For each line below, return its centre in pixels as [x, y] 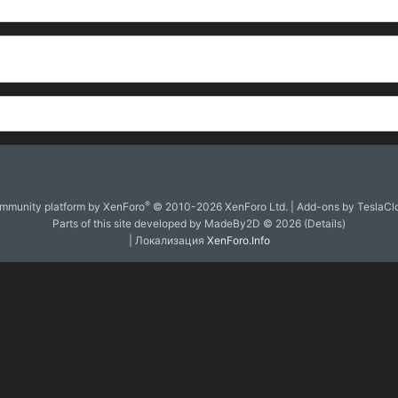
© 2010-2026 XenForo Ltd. [220, 207]
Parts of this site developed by [128, 223]
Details [325, 223]
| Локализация [167, 240]
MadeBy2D [232, 223]
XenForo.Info [238, 240]
